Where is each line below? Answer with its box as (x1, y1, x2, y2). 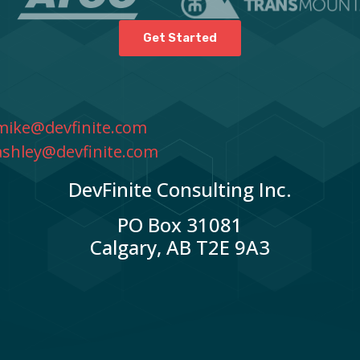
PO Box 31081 (117, 211, 243, 239)
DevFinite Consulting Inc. (68, 176, 292, 203)
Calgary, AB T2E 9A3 (90, 234, 270, 261)
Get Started (143, 31, 217, 46)
